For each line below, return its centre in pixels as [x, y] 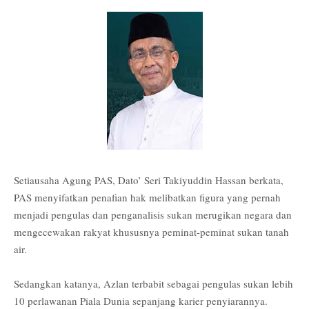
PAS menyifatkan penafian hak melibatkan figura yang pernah [147, 197]
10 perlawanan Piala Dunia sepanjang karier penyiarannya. [141, 300]
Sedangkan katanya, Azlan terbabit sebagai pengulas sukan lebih [153, 283]
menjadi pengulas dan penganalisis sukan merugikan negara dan [153, 214]
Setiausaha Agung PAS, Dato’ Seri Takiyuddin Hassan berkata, [149, 180]
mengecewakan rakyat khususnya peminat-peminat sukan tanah [151, 231]
